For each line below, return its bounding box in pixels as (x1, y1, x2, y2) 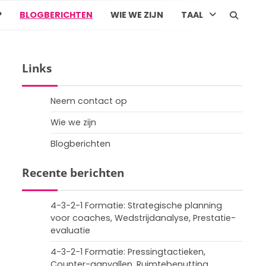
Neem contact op (50, 95, 127, 107)
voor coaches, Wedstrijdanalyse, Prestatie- (50, 212, 236, 224)
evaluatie (50, 224, 90, 236)
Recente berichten (22, 165, 124, 180)
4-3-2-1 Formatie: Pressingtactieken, (50, 246, 205, 258)
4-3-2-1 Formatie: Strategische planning (50, 199, 222, 211)
